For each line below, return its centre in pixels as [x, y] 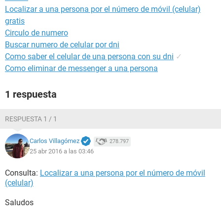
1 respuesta [31, 94]
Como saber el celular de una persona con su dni [89, 56]
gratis [15, 21]
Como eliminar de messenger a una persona [81, 68]
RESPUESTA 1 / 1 [31, 119]
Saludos [19, 203]
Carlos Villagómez [55, 141]
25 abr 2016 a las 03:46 [62, 151]
